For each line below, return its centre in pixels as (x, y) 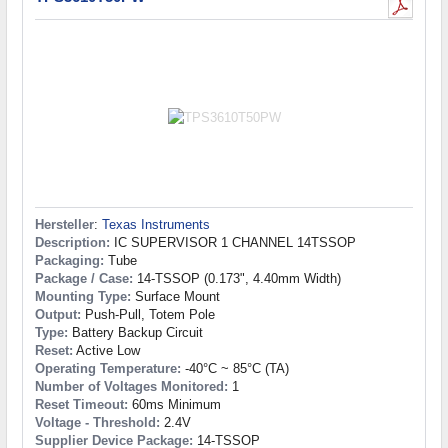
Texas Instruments (156, 224)
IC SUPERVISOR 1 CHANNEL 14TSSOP (233, 242)
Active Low (106, 350)
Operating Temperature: (108, 368)
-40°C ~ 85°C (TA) (235, 368)
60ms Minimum (174, 404)
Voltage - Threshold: (97, 422)
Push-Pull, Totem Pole (148, 314)
